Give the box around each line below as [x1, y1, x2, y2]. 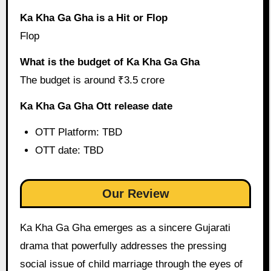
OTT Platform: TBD [35, 126, 123, 138]
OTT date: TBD [35, 144, 104, 156]
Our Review [102, 186, 169, 200]
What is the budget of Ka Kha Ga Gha [19, 56, 200, 68]
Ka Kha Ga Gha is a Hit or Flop [19, 12, 168, 24]
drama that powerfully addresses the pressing [19, 240, 226, 252]
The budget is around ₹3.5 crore [19, 74, 165, 87]
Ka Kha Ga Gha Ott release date [19, 100, 172, 112]
